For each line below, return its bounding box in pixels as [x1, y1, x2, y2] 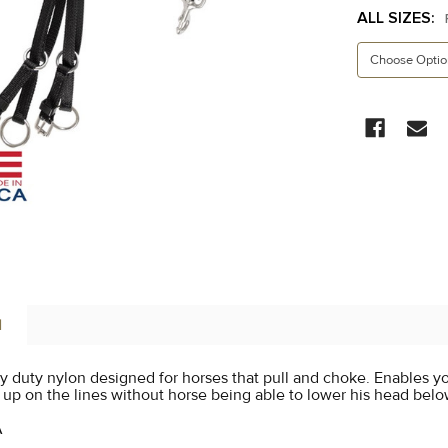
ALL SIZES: [356, 8, 439, 28]
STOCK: [356, 124, 414, 144]
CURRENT [356, 100, 429, 120]
